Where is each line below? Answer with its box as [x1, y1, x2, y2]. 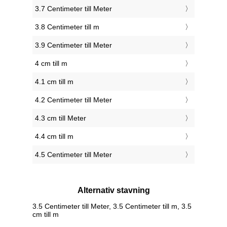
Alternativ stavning [77, 186, 150, 195]
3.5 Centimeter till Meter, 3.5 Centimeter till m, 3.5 [32, 202, 192, 210]
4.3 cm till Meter [35, 114, 86, 123]
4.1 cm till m [35, 78, 73, 86]
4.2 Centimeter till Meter [35, 96, 112, 104]
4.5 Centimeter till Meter [35, 150, 112, 159]
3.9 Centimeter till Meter [35, 41, 112, 50]
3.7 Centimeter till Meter [35, 5, 112, 13]
